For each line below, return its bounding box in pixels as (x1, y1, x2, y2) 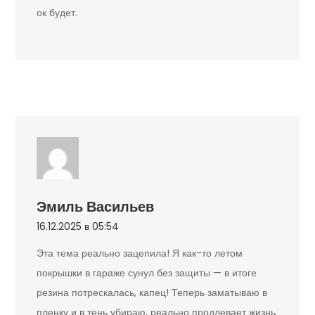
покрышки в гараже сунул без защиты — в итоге (37, 266, 257, 281)
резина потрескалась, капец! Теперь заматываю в (37, 285, 268, 300)
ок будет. (37, 6, 78, 20)
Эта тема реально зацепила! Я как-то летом (37, 246, 243, 261)
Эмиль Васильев (37, 197, 155, 217)
